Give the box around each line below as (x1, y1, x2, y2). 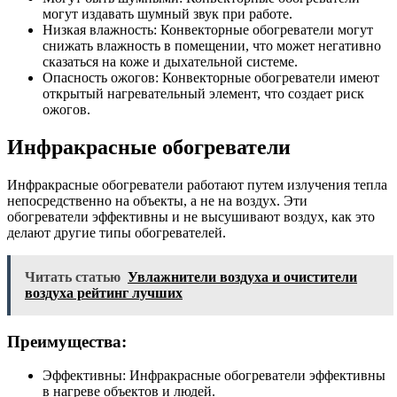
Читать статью (25, 269, 121, 284)
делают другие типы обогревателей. (7, 224, 226, 240)
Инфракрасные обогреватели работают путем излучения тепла (7, 176, 387, 192)
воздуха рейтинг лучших (25, 284, 183, 300)
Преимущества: (7, 331, 127, 351)
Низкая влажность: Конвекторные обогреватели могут (43, 22, 373, 38)
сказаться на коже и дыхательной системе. (43, 54, 298, 70)
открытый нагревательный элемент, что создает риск (43, 86, 364, 102)
